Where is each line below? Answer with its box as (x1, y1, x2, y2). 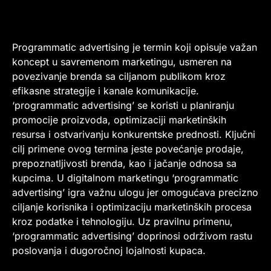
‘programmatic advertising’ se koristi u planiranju (12, 99, 234, 111)
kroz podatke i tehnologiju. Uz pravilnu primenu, (12, 215, 233, 227)
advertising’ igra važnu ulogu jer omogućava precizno (12, 186, 258, 198)
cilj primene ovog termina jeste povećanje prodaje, (12, 142, 244, 155)
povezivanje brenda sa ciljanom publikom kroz (12, 70, 226, 82)
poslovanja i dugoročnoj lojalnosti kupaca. (12, 244, 206, 256)
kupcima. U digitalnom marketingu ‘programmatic (12, 171, 238, 184)
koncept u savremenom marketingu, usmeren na (12, 55, 232, 68)
